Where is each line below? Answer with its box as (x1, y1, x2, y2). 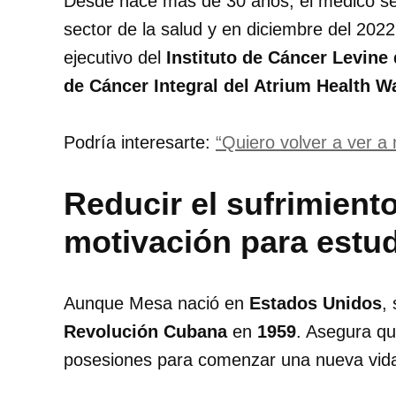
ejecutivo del (64, 48, 166, 68)
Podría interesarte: (64, 133, 216, 153)
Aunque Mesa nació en (64, 293, 249, 314)
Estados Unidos (249, 293, 382, 314)
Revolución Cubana (64, 322, 227, 342)
